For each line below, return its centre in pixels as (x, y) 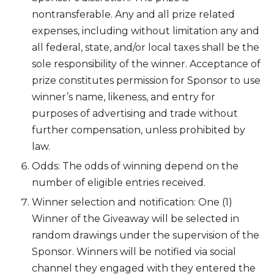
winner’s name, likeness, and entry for (124, 97)
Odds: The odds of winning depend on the (135, 166)
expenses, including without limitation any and (146, 31)
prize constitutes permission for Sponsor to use (146, 80)
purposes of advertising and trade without (135, 113)
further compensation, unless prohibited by (139, 130)
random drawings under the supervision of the (146, 235)
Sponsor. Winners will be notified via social (134, 252)
